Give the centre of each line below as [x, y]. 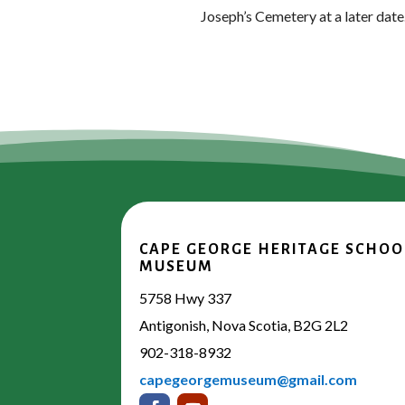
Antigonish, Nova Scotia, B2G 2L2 [244, 325]
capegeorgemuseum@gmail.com [249, 379]
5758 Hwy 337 [186, 297]
